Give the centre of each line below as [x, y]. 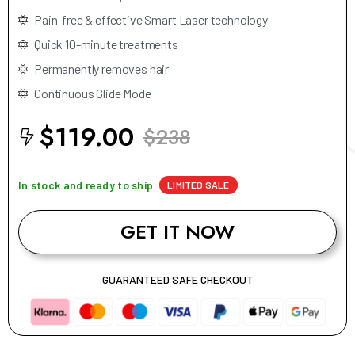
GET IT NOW [177, 231]
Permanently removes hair [102, 68]
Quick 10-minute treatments [106, 44]
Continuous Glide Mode [93, 93]
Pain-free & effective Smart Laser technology [151, 19]
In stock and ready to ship [86, 185]
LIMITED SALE [198, 184]
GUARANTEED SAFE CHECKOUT [177, 279]
